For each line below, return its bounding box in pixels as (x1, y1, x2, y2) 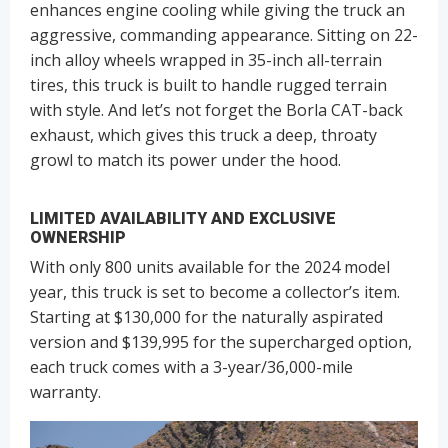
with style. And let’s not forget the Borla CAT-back (30, 98, 403, 121)
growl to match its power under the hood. (30, 148, 341, 171)
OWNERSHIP (30, 227, 126, 247)
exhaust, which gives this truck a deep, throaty (30, 123, 377, 146)
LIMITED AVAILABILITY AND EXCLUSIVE (30, 208, 336, 228)
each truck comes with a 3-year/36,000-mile (30, 355, 353, 378)
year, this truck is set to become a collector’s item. (30, 280, 400, 303)
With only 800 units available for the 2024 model (30, 255, 390, 278)
